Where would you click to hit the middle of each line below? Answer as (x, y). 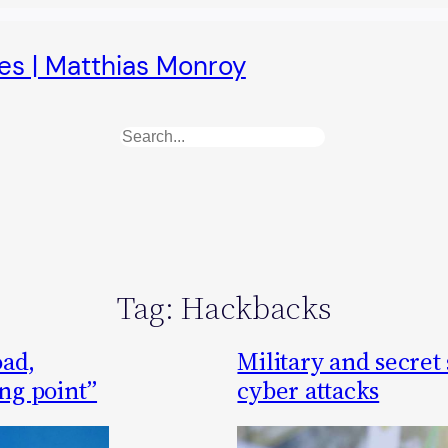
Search (149, 140)
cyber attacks (308, 390)
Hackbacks (256, 307)
